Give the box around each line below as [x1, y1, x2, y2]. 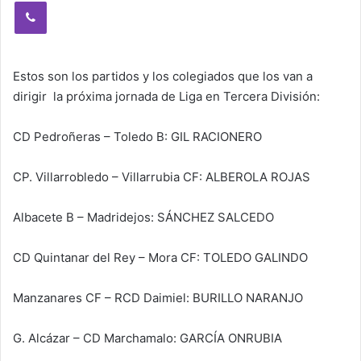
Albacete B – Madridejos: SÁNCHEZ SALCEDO [13, 210, 274, 225]
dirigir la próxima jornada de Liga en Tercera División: [13, 89, 320, 104]
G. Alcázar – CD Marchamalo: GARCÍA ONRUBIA [13, 330, 282, 346]
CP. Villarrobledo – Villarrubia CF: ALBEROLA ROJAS [13, 169, 310, 185]
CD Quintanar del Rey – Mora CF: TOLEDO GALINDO [13, 250, 308, 265]
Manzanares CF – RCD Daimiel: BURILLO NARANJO [13, 290, 303, 305]
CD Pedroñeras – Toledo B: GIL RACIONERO [13, 129, 262, 144]
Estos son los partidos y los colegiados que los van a [13, 68, 313, 84]
